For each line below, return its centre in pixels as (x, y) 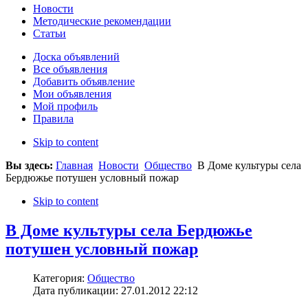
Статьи (49, 34)
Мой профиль (65, 107)
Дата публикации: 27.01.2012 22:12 (115, 291)
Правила (53, 119)
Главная (74, 166)
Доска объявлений (76, 57)
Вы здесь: (31, 166)
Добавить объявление (84, 82)
